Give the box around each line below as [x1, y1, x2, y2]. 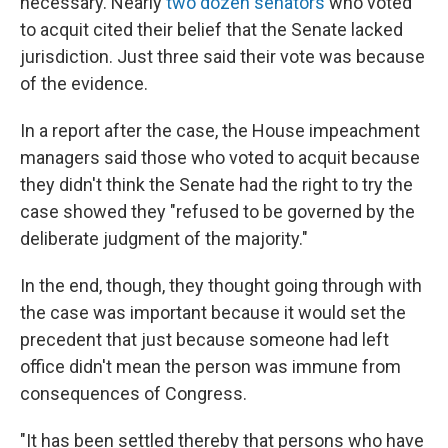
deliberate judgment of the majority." [20, 228, 308, 250]
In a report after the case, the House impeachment [20, 120, 420, 142]
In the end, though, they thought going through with [20, 275, 422, 297]
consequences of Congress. [20, 383, 247, 405]
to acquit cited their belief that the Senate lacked [20, 19, 403, 41]
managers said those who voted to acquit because [20, 147, 420, 169]
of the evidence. [20, 73, 148, 95]
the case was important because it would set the [20, 302, 406, 324]
